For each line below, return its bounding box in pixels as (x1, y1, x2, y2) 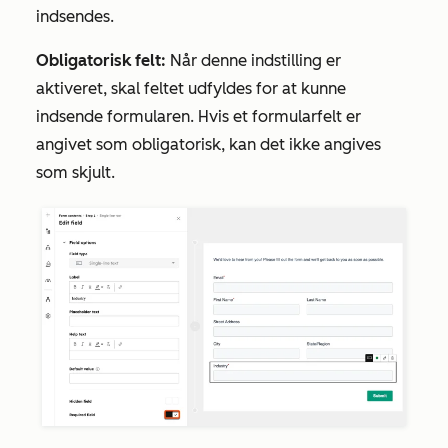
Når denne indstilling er (166, 51, 341, 70)
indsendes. (36, 7, 114, 26)
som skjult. (36, 163, 115, 182)
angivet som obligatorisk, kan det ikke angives (36, 135, 381, 154)
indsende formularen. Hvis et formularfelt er (36, 107, 361, 126)
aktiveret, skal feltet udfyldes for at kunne (36, 79, 346, 98)
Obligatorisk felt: (36, 51, 166, 70)
